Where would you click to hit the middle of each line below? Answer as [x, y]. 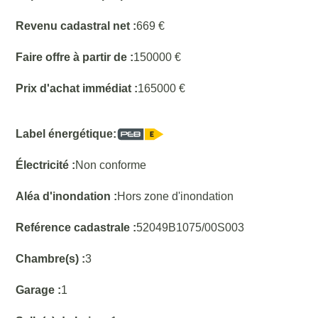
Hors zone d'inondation [176, 196]
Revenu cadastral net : [76, 26]
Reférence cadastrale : [76, 227]
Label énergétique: [66, 134]
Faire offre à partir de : [75, 57]
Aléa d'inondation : [67, 196]
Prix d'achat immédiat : [77, 88]
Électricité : [46, 165]
